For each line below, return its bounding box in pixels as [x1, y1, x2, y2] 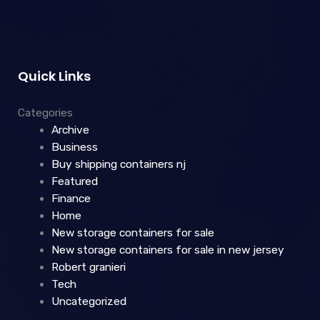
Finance [51, 192, 91, 206]
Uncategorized [51, 295, 126, 309]
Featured [51, 175, 98, 189]
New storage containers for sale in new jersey [51, 244, 284, 257]
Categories [18, 106, 73, 120]
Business [51, 141, 98, 154]
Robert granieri [51, 261, 126, 274]
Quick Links [18, 67, 91, 86]
